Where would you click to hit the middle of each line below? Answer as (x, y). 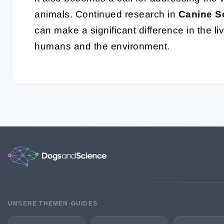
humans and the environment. (102, 46)
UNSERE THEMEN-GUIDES (53, 203)
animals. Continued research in (106, 14)
